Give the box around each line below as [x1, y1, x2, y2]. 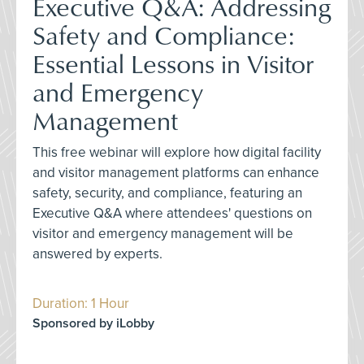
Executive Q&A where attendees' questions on [32, 205, 312, 222]
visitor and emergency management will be [32, 225, 293, 242]
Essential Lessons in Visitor [32, 45, 314, 81]
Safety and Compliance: [32, 16, 294, 53]
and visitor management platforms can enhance [32, 164, 319, 181]
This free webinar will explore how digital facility [32, 144, 321, 161]
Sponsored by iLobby [32, 315, 154, 331]
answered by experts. [32, 245, 162, 262]
